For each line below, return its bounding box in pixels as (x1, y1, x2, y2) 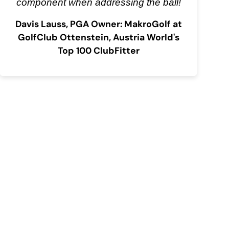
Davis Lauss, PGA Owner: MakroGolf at (15, 18, 182, 30)
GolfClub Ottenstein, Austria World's (17, 31, 179, 43)
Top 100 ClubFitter (57, 44, 140, 56)
